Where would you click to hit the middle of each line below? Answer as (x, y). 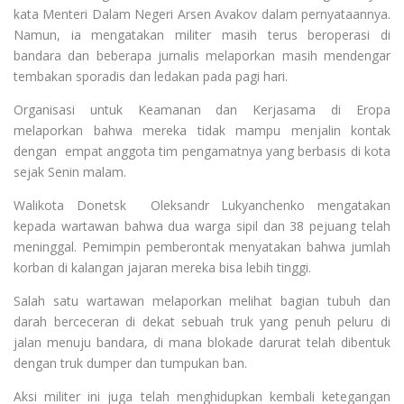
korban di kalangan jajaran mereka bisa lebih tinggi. (162, 267)
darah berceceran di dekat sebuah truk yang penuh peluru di (202, 321)
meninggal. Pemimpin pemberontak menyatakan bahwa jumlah (202, 247)
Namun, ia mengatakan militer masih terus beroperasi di (202, 35)
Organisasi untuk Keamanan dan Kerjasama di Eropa (202, 110)
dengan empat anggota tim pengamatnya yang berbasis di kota (202, 151)
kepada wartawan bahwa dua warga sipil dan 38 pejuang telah (202, 226)
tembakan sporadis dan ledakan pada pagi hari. (151, 76)
